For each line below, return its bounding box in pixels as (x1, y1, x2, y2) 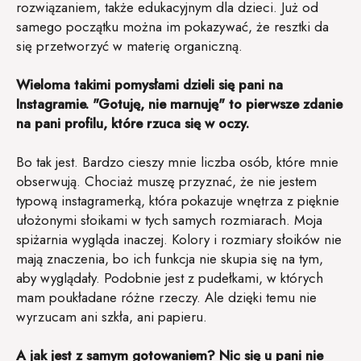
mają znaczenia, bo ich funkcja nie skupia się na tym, (16, 248, 323, 268)
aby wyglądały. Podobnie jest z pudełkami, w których (16, 268, 323, 288)
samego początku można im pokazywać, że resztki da (16, 16, 329, 36)
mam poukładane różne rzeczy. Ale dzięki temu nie (16, 287, 317, 307)
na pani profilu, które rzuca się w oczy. (16, 113, 249, 133)
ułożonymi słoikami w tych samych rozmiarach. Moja (16, 210, 322, 230)
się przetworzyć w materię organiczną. (16, 35, 243, 56)
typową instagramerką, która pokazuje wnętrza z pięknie (16, 190, 339, 210)
